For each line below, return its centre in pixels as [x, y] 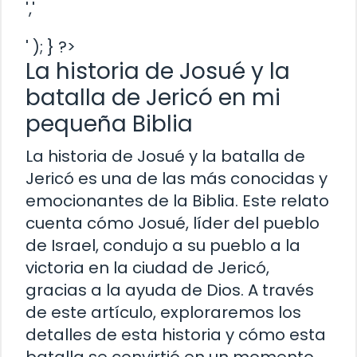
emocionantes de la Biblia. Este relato [177, 200]
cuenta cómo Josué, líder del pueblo [173, 223]
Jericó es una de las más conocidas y [177, 178]
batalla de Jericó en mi [153, 97]
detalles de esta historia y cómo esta [176, 334]
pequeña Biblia [109, 124]
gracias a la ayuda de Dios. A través [170, 290]
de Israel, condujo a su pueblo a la [163, 245]
